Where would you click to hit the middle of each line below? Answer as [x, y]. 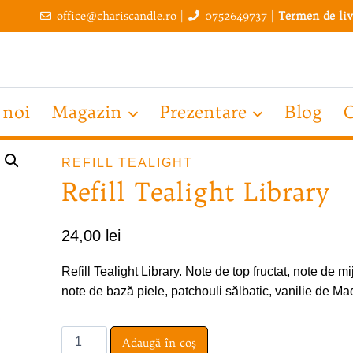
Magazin [86, 112]
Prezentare [203, 112]
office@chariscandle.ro [116, 15]
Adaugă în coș [159, 343]
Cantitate [85, 336]
